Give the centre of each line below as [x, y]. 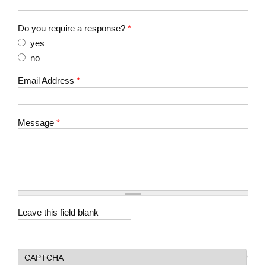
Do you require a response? [73, 28]
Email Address [47, 81]
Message [37, 122]
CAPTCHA [44, 258]
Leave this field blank [58, 212]
